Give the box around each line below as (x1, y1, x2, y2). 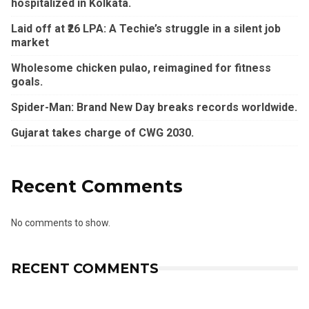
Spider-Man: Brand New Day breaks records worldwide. (11, 101, 297, 114)
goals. (11, 75, 43, 89)
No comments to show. (11, 217, 110, 229)
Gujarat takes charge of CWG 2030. (11, 126, 194, 140)
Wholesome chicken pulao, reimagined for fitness (11, 61, 271, 75)
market (11, 36, 49, 50)
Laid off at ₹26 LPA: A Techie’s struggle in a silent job (11, 22, 281, 36)
